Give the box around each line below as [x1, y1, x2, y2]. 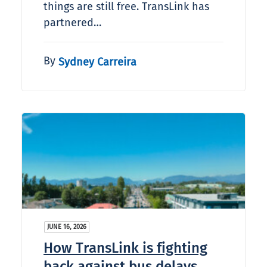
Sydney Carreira [58, 55, 136, 69]
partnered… [44, 16, 101, 30]
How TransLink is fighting [44, 240, 207, 257]
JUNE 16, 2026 [47, 223, 86, 231]
